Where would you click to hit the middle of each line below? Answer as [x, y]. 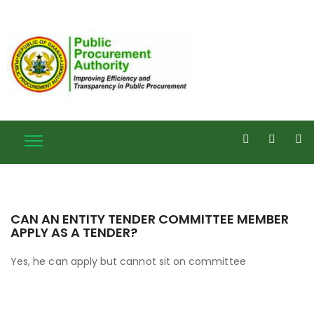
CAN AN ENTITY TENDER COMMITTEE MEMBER [150, 219]
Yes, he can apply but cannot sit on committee [128, 261]
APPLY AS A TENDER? [74, 232]
